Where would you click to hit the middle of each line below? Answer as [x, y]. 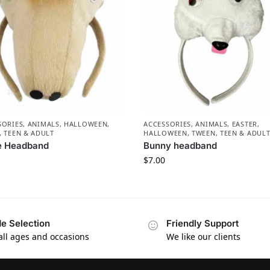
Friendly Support [202, 223]
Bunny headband [181, 145]
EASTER [244, 124]
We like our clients [203, 237]
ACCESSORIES [168, 124]
